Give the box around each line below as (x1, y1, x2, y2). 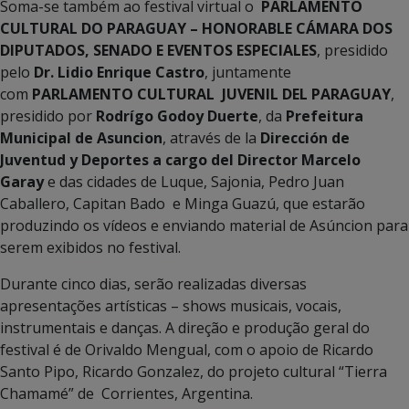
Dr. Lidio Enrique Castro (34, 61, 204, 82)
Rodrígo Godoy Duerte (96, 105, 258, 126)
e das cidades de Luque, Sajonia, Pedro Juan (44, 171, 344, 192)
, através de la (163, 127, 260, 148)
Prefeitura (286, 105, 363, 126)
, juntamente (204, 61, 295, 82)
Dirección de (260, 127, 350, 148)
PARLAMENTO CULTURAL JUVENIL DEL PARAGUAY (32, 83, 391, 104)
